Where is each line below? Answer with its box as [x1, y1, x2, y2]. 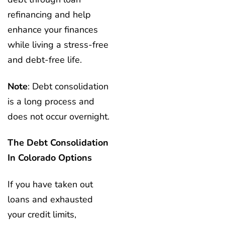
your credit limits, [8, 208, 76, 220]
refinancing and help [8, 9, 91, 21]
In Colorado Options [8, 152, 94, 164]
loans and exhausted [8, 193, 93, 205]
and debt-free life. [8, 54, 84, 66]
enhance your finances [8, 24, 98, 36]
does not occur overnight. [8, 110, 112, 123]
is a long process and [8, 95, 94, 107]
